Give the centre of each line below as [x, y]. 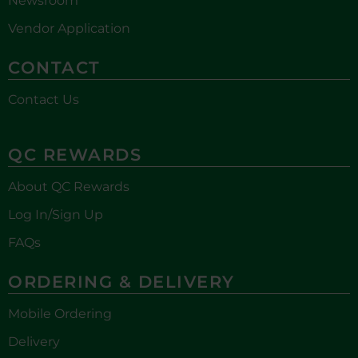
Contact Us [44, 100]
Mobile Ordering [60, 314]
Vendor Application [69, 29]
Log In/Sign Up [56, 215]
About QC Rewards [69, 187]
